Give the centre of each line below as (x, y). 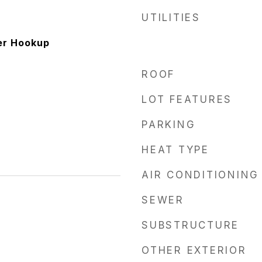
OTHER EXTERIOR (194, 250)
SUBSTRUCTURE (190, 225)
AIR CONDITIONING (200, 175)
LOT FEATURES (187, 99)
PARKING (169, 125)
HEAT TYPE (175, 150)
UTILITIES (171, 18)
